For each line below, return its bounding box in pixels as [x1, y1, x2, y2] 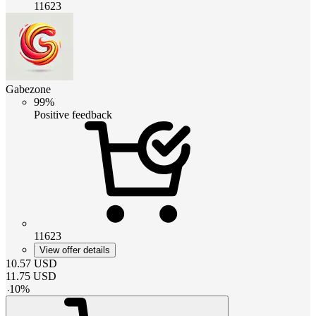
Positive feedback [34, 108, 112, 121]
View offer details [39, 244, 110, 255]
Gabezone [6, 83, 51, 95]
